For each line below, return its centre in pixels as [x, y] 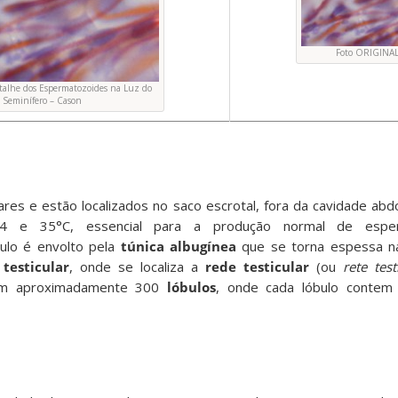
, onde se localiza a [137, 267]
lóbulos [192, 287]
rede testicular [257, 267]
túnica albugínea [179, 247]
